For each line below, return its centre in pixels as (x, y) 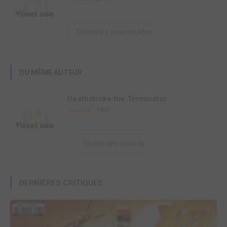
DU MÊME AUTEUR (51, 72)
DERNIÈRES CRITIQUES (61, 183)
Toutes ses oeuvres (113, 143)
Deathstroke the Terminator (117, 99)
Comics (81, 110)
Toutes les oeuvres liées (113, 32)
